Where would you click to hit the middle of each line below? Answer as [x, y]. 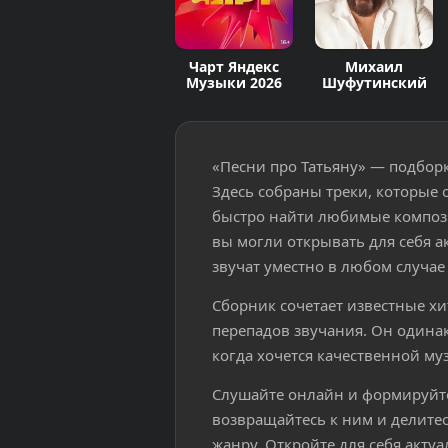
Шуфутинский [374, 82]
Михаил [374, 66]
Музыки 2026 [233, 82]
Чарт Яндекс [233, 66]
